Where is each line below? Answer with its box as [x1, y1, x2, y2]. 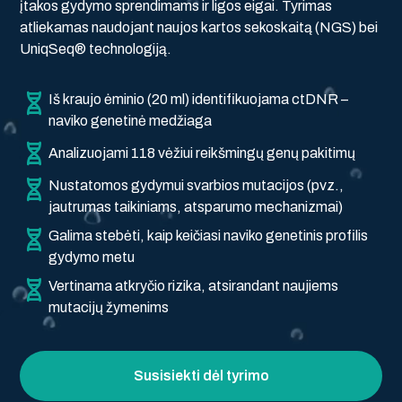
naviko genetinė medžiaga [48, 112, 213, 128]
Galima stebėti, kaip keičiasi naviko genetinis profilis [48, 227, 369, 243]
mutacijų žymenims [48, 299, 170, 315]
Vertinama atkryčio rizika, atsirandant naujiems [48, 277, 339, 293]
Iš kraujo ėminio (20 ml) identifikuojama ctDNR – [48, 91, 349, 107]
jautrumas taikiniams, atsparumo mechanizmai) [48, 198, 344, 214]
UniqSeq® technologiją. [20, 40, 172, 57]
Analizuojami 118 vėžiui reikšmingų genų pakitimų [48, 144, 356, 161]
